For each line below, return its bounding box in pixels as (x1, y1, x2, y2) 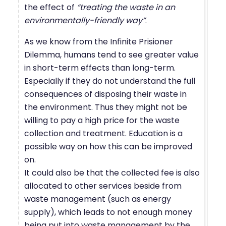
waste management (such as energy (24, 193, 171, 205)
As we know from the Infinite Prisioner (24, 35, 173, 47)
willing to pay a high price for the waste (24, 114, 180, 126)
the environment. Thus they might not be (24, 101, 187, 113)
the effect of (24, 1, 77, 13)
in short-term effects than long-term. (24, 62, 176, 74)
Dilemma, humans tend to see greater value (24, 48, 199, 61)
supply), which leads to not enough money (24, 206, 192, 218)
